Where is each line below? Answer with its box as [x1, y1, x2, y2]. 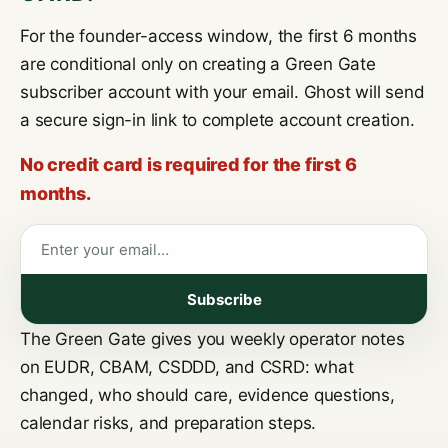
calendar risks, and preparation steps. [20, 413, 317, 433]
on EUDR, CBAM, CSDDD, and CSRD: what [20, 357, 354, 377]
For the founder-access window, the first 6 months [20, 26, 418, 46]
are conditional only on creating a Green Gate [20, 54, 376, 74]
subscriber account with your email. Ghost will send [20, 82, 425, 102]
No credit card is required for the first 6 [20, 154, 357, 175]
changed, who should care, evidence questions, [20, 385, 395, 405]
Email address [20, 228, 132, 248]
